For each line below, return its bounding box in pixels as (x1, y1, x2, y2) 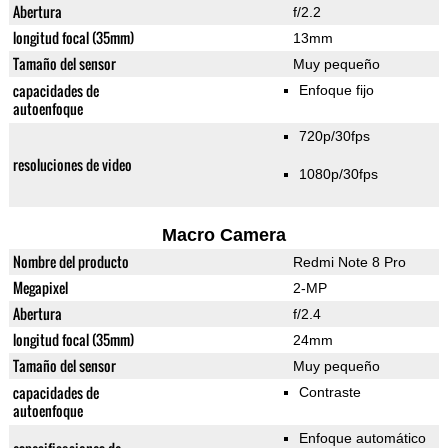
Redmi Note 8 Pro (292, 254, 406, 271)
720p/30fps (298, 128, 370, 145)
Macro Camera (161, 225, 286, 246)
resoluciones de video (12, 154, 132, 176)
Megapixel (12, 277, 68, 299)
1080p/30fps (298, 166, 378, 183)
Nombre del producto (12, 251, 129, 273)
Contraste (298, 384, 361, 401)
